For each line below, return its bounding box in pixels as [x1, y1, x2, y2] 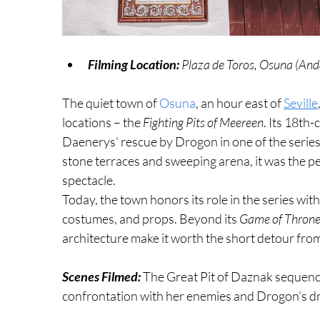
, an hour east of [196, 94, 284, 111]
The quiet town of [62, 94, 159, 111]
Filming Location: [88, 56, 179, 72]
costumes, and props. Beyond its [62, 210, 239, 226]
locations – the [62, 114, 143, 130]
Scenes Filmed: [62, 268, 143, 284]
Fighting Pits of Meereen [143, 114, 264, 130]
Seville [284, 94, 318, 111]
